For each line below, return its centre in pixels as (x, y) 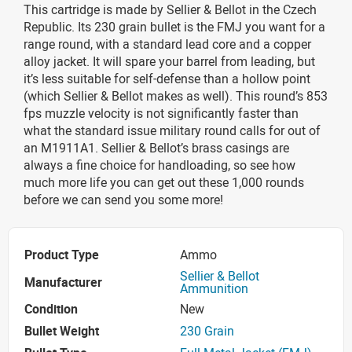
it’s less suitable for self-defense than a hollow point (167, 78)
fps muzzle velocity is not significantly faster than (161, 113)
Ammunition (214, 288)
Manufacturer (63, 282)
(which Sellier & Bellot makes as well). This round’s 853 (176, 95)
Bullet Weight (62, 331)
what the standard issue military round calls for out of (172, 130)
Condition (51, 309)
